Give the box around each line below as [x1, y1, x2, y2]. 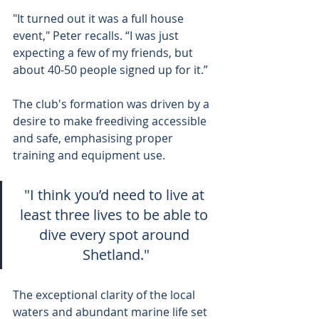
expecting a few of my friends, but [13, 45, 196, 61]
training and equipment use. [13, 147, 165, 163]
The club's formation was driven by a [13, 96, 212, 112]
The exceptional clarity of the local [13, 287, 198, 303]
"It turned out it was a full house [13, 11, 187, 26]
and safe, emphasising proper [13, 130, 176, 146]
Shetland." [82, 245, 150, 264]
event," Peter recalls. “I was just [13, 28, 182, 43]
